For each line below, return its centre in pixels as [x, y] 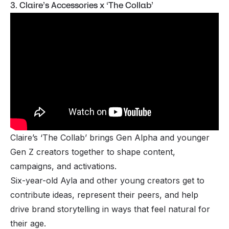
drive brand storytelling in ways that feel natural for [110, 209]
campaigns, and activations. [65, 166]
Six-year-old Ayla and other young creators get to [107, 180]
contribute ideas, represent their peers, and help [104, 194]
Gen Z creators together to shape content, [93, 152]
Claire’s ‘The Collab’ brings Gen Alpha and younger [110, 137]
